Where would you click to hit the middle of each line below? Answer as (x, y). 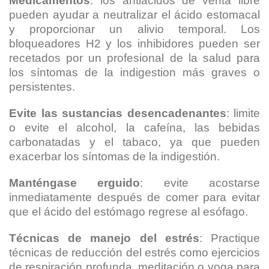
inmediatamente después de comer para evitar (134, 197)
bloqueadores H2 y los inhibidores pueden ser (134, 44)
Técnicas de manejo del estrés (104, 238)
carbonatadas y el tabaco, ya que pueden (134, 142)
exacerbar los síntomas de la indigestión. (114, 156)
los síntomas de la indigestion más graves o (134, 72)
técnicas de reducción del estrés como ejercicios (134, 252)
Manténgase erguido (75, 183)
